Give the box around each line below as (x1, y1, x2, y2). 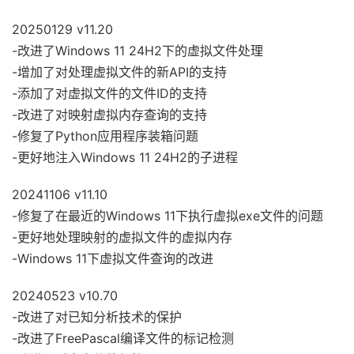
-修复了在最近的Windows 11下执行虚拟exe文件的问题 (12, 207, 323, 224)
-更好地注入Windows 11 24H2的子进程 (12, 149, 238, 165)
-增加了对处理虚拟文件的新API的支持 (12, 63, 227, 80)
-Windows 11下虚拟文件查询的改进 (12, 250, 213, 266)
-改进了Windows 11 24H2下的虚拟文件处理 (12, 42, 263, 58)
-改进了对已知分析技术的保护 (12, 308, 182, 325)
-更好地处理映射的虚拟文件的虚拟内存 (12, 228, 232, 245)
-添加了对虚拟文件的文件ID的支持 (12, 85, 207, 101)
